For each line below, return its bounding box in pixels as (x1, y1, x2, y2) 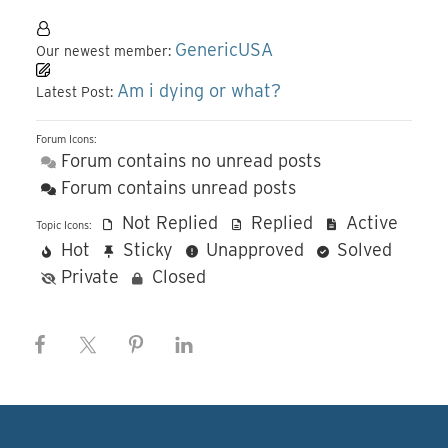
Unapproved (201, 239, 304, 260)
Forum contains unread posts (56, 177, 296, 198)
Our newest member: (36, 43, 175, 59)
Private (56, 266, 119, 287)
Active (341, 212, 398, 233)
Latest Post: (36, 84, 117, 100)
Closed (147, 266, 206, 287)
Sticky (118, 239, 173, 260)
